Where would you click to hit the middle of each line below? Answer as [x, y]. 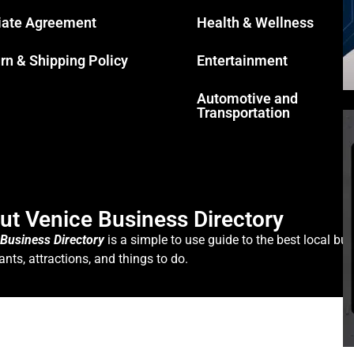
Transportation [243, 112]
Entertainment [242, 60]
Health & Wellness [255, 22]
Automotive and [247, 98]
